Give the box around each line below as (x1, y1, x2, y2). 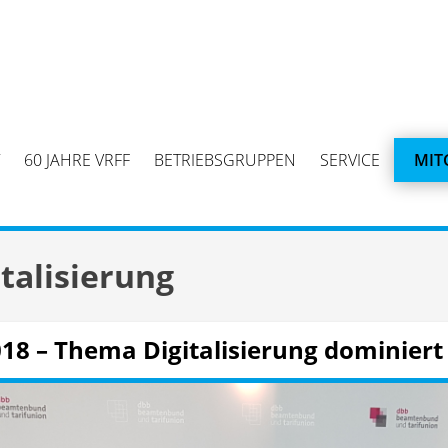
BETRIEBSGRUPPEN (154, 149, 296, 171)
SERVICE (320, 149, 380, 171)
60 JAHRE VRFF (24, 149, 130, 171)
